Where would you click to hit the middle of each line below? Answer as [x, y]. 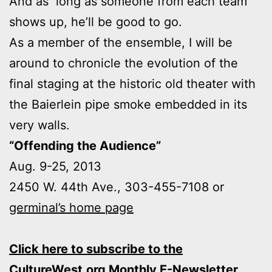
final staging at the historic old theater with [132, 84]
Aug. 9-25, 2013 [55, 167]
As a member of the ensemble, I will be [121, 43]
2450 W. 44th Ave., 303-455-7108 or [117, 187]
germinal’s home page [71, 208]
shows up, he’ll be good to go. [96, 22]
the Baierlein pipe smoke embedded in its [128, 105]
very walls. [39, 125]
